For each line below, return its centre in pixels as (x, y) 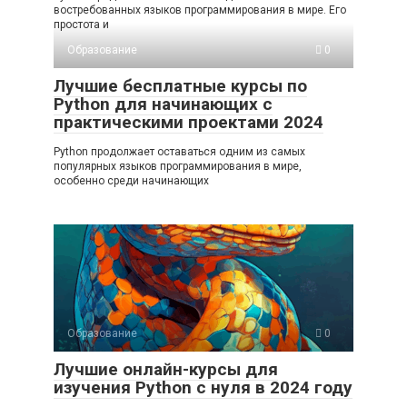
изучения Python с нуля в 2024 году (203, 388)
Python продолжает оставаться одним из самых (179, 152)
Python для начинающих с (163, 104)
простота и (81, 25)
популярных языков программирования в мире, (178, 167)
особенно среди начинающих (131, 181)
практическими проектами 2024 (189, 123)
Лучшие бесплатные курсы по (180, 86)
